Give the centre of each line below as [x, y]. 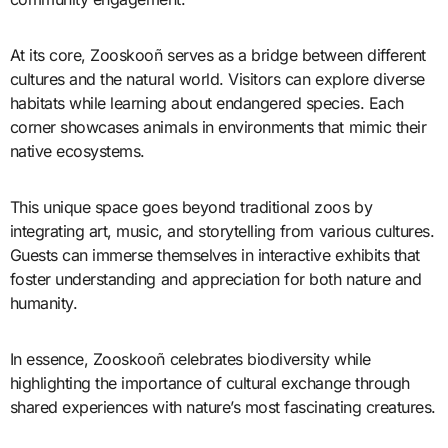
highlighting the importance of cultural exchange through [209, 383]
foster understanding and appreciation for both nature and [215, 279]
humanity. [43, 303]
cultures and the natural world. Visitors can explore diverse [217, 79]
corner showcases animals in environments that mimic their [218, 127]
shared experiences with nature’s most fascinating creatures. [222, 407]
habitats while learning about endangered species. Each [206, 103]
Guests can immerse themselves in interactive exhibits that [214, 255]
